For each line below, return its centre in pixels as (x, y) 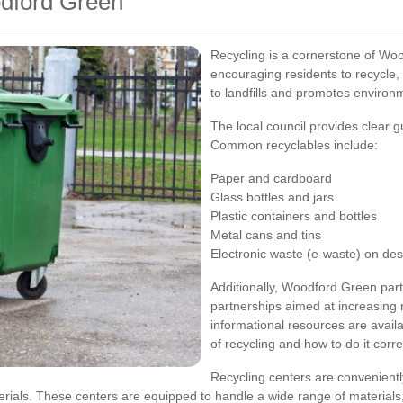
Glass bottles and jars (272, 197)
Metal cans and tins (266, 234)
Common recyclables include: (294, 144)
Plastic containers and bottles (294, 215)
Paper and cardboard (271, 178)
